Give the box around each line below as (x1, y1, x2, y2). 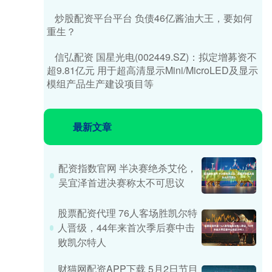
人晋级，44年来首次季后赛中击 (58, 220, 195, 234)
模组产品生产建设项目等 (47, 76, 154, 90)
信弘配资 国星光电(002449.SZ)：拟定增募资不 (55, 50, 257, 64)
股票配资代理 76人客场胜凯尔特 (58, 206, 198, 220)
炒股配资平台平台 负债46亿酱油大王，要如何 (55, 11, 253, 25)
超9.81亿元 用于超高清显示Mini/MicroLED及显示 (47, 63, 258, 77)
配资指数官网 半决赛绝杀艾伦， (58, 161, 197, 175)
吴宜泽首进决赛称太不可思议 (58, 175, 185, 189)
